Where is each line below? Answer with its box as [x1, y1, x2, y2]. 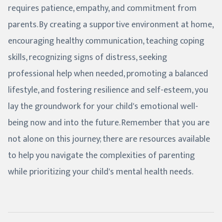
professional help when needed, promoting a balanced [8, 66, 208, 81]
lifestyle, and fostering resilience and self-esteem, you [8, 82, 208, 98]
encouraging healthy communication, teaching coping [8, 33, 204, 49]
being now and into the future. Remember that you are [8, 115, 210, 130]
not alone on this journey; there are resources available [8, 131, 210, 147]
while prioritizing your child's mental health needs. [8, 164, 193, 179]
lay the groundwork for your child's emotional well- [8, 99, 198, 114]
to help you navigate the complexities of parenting [8, 148, 195, 163]
